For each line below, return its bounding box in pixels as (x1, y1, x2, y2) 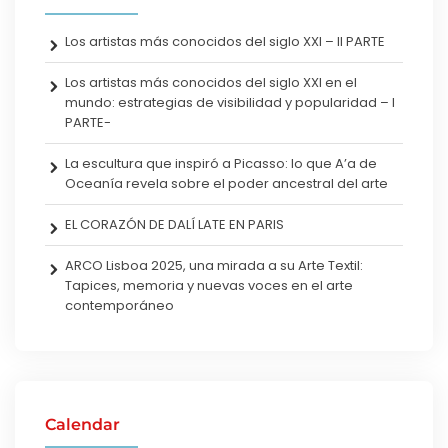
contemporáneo (65, 295, 174, 315)
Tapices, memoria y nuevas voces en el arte (65, 275, 353, 295)
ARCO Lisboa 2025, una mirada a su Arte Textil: (65, 255, 363, 275)
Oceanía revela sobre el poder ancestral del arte (65, 173, 388, 193)
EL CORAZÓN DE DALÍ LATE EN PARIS (65, 214, 284, 234)
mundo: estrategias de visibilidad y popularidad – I (65, 92, 395, 112)
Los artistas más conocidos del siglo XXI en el (65, 72, 357, 92)
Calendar (45, 414, 120, 434)
